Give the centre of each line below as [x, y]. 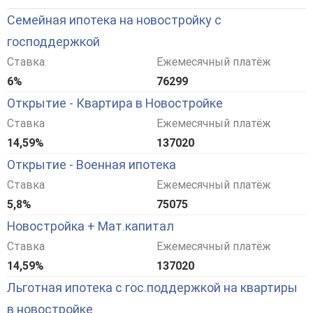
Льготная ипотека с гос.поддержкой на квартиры [152, 288]
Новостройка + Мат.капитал [90, 226]
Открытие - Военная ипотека [92, 165]
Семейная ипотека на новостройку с [114, 20]
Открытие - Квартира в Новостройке [115, 103]
